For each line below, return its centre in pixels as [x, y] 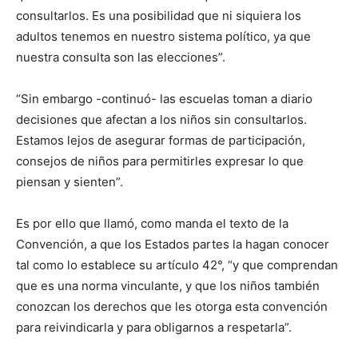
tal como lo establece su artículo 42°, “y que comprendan [177, 265]
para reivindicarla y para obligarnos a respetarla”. [154, 327]
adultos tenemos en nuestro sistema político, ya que [163, 36]
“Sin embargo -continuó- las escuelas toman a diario [164, 99]
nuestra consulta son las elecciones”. [121, 57]
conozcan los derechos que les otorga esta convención [172, 306]
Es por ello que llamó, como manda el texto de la [152, 223]
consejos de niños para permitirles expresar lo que [160, 161]
